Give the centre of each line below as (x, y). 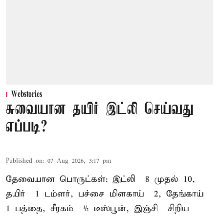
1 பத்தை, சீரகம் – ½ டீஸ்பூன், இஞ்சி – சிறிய (98, 209)
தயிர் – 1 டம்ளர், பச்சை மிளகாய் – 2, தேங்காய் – (107, 194)
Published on (24, 161)
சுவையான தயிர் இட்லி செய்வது (100, 110)
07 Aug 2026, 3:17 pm (79, 161)
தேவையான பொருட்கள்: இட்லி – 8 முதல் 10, (100, 179)
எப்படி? (27, 128)
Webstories (27, 95)
